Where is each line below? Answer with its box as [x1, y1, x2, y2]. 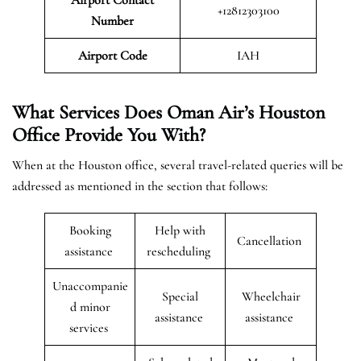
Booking [68, 222, 111, 239]
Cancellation [237, 232, 305, 249]
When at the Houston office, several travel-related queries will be [12, 156, 343, 173]
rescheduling [147, 243, 214, 259]
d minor [69, 298, 110, 315]
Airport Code [77, 47, 147, 64]
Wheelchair [241, 288, 301, 305]
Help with [155, 222, 205, 239]
